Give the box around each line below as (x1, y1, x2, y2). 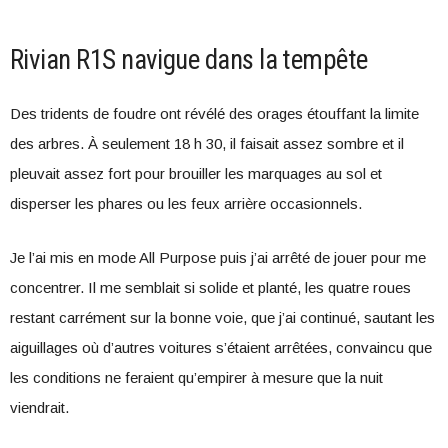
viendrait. (10, 399, 69, 416)
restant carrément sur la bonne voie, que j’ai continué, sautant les (10, 309, 435, 326)
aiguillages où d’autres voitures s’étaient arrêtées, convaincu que (10, 339, 432, 356)
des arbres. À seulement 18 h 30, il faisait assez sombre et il (10, 135, 404, 152)
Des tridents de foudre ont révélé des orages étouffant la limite (10, 105, 419, 122)
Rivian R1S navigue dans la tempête (10, 44, 368, 76)
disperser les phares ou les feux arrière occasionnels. (10, 195, 362, 212)
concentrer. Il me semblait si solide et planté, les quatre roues (10, 279, 411, 296)
